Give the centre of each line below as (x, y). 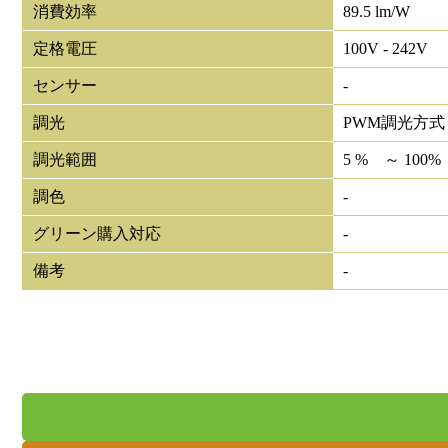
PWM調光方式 (394, 123)
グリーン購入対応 (96, 234)
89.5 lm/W (377, 12)
